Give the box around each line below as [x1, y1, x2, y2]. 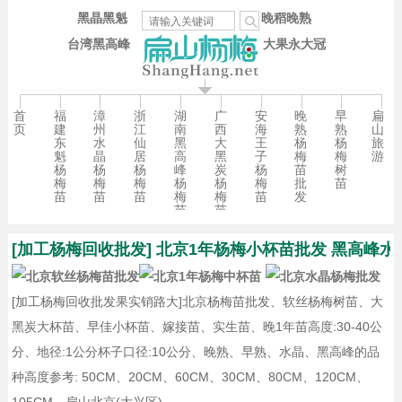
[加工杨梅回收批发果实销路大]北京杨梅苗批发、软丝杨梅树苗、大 [12, 294, 384, 310]
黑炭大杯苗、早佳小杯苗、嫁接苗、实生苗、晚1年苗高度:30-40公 [12, 319, 383, 335]
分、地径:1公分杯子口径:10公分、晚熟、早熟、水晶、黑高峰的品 [12, 345, 380, 360]
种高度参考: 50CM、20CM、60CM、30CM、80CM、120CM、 [12, 370, 370, 385]
